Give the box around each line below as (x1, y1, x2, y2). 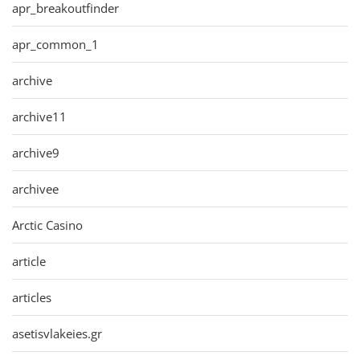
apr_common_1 (12, 35, 99, 52)
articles (12, 288, 51, 305)
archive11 (12, 108, 67, 125)
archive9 (12, 144, 59, 161)
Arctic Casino (12, 216, 83, 233)
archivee (12, 180, 59, 197)
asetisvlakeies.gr (12, 325, 102, 342)
